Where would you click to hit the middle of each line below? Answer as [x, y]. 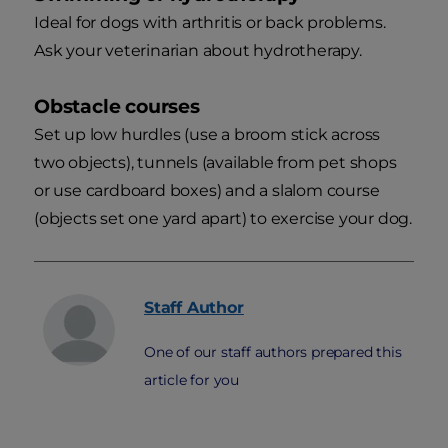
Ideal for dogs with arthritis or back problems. [210, 23]
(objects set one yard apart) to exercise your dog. [223, 219]
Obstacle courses [117, 107]
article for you [192, 380]
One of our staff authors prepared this [273, 352]
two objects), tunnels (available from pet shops [215, 163]
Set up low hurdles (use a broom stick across [207, 135]
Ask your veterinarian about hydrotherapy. [198, 51]
